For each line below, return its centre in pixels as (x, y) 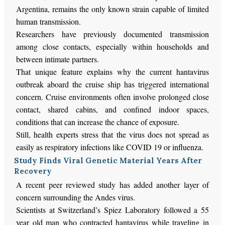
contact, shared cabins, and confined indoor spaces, (113, 109)
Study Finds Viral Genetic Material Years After (108, 160)
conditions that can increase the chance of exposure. (98, 122)
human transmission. (49, 21)
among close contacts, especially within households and (113, 46)
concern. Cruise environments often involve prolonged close (113, 96)
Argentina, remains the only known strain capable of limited (113, 9)
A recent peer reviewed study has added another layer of (113, 184)
